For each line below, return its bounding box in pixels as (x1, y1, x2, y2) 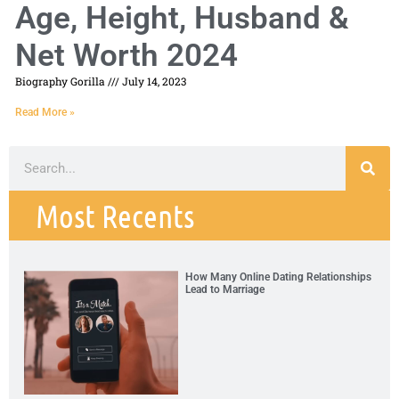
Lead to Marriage (185, 283, 265, 297)
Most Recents (36, 197, 194, 235)
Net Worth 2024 (15, 37, 238, 75)
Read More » (15, 106, 75, 119)
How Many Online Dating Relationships (185, 271, 372, 284)
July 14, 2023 (119, 74, 186, 89)
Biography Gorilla (15, 74, 108, 89)
